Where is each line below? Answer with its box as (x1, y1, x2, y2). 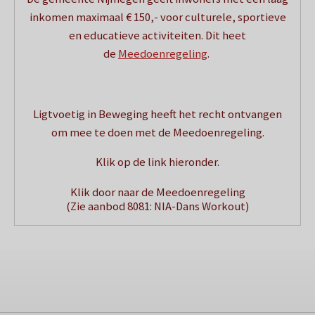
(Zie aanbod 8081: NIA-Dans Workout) (66, 199, 249, 214)
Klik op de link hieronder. (96, 155, 219, 170)
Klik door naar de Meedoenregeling (70, 185, 245, 200)
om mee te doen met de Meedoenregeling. (51, 124, 264, 140)
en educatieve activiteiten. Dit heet (69, 28, 246, 44)
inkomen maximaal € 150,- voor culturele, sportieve (29, 10, 286, 25)
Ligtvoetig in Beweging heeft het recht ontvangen (33, 106, 282, 122)
